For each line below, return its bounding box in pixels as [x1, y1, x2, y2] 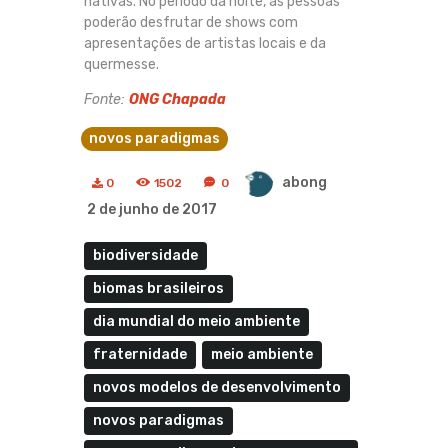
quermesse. [84, 56, 159, 74]
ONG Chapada [129, 91, 226, 109]
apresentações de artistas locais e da [84, 35, 326, 53]
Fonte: [84, 91, 129, 109]
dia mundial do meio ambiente [93, 312, 300, 330]
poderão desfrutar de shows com [84, 14, 298, 32]
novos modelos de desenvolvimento [93, 378, 341, 396]
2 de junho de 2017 [87, 201, 217, 219]
